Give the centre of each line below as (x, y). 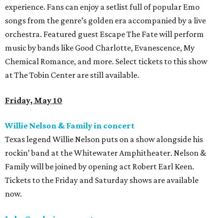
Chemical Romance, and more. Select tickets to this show (106, 62)
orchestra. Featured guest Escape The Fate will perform (104, 34)
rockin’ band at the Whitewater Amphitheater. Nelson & (106, 153)
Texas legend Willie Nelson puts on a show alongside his (104, 139)
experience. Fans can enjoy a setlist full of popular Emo (102, 7)
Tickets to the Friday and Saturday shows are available (102, 180)
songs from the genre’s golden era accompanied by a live (105, 21)
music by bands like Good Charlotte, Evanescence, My (100, 48)
